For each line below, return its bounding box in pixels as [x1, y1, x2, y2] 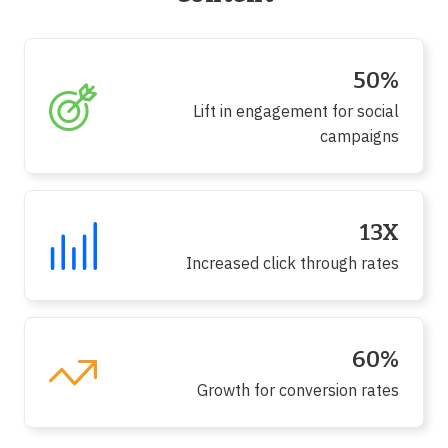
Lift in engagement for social [193, 101, 399, 121]
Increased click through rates [186, 253, 399, 273]
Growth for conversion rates [197, 380, 399, 400]
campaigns [320, 126, 399, 146]
